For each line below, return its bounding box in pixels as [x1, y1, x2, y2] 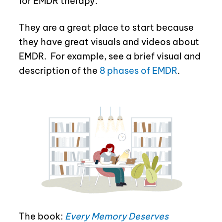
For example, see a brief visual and [50, 51, 201, 62]
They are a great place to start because [18, 22, 194, 34]
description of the [18, 65, 100, 77]
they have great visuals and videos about [18, 36, 199, 48]
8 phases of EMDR [99, 65, 177, 77]
